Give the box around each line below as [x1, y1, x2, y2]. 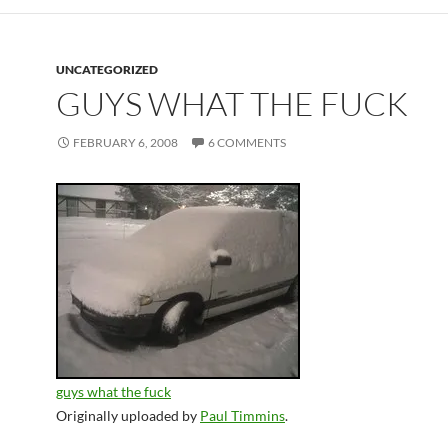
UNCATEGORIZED [56, 62, 158, 77]
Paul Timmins [200, 407, 285, 424]
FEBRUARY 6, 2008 [73, 135, 178, 150]
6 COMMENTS [208, 135, 286, 150]
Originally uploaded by [56, 407, 200, 424]
